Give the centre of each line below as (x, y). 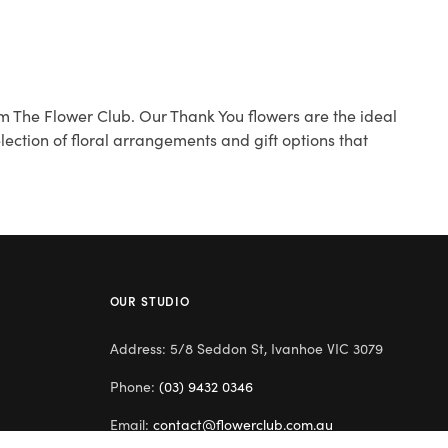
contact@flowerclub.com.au (242, 423)
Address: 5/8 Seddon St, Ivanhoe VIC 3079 (246, 347)
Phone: (134, 385)
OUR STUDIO (149, 300)
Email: (131, 423)
